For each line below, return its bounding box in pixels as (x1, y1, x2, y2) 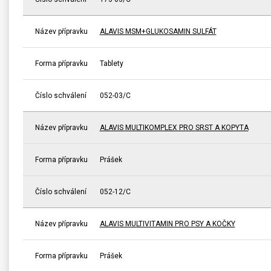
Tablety (99, 59, 123, 68)
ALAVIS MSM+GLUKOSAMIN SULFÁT (99, 27, 217, 36)
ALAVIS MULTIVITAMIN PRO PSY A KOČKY (99, 219, 235, 228)
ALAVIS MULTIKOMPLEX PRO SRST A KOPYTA (99, 123, 249, 132)
